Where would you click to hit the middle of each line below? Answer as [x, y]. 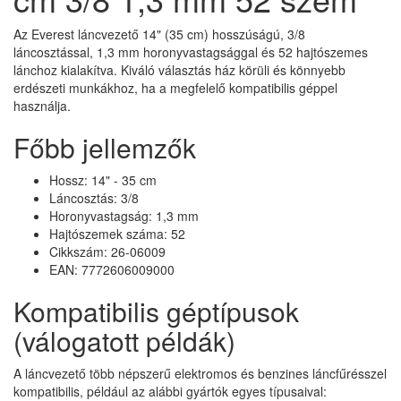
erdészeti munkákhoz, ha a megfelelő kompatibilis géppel [175, 87]
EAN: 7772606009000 [112, 269]
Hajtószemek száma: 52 [117, 233]
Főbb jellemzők [105, 147]
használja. [42, 105]
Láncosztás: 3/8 [94, 197]
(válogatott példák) [124, 340]
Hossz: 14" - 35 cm [103, 179]
